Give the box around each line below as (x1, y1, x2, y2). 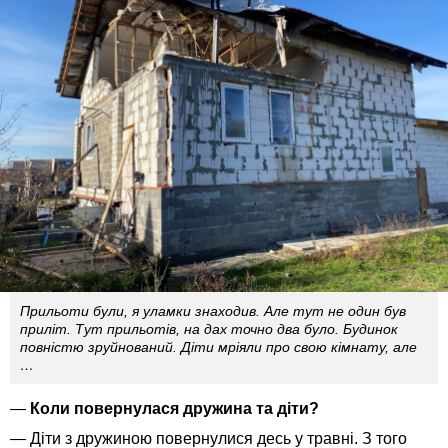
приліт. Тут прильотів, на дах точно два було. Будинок (20, 320, 398, 337)
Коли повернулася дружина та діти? (26, 399, 319, 417)
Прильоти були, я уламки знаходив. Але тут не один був (20, 302, 406, 319)
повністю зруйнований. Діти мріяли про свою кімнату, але (20, 338, 417, 355)
